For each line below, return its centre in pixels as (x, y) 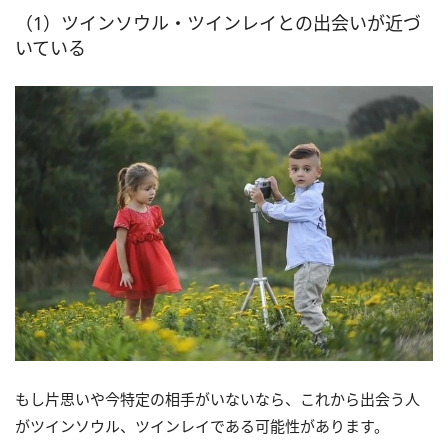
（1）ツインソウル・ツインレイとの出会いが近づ (218, 23)
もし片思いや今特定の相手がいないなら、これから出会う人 (217, 399)
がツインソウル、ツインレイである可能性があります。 (202, 426)
